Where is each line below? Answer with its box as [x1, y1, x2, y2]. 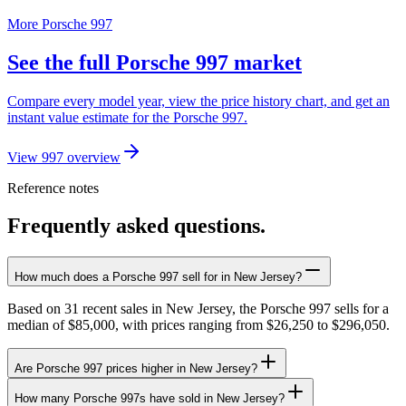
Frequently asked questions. [7, 214, 266, 238]
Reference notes [7, 179, 99, 196]
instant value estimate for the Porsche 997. [7, 109, 247, 125]
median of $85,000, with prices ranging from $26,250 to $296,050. [7, 317, 390, 333]
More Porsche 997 [7, 15, 112, 32]
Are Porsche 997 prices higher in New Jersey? [14, 362, 257, 376]
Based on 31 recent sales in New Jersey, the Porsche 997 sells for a [7, 301, 389, 317]
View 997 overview [7, 149, 121, 165]
